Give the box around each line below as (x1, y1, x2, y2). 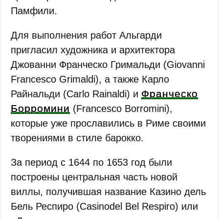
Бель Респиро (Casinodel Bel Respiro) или (11, 200, 198, 212)
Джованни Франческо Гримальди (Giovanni (11, 59, 205, 70)
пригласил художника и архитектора (11, 44, 175, 55)
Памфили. (11, 5, 58, 16)
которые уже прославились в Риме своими (11, 117, 206, 129)
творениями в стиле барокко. (11, 132, 144, 143)
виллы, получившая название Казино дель (11, 186, 206, 197)
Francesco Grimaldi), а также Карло (11, 73, 170, 85)
